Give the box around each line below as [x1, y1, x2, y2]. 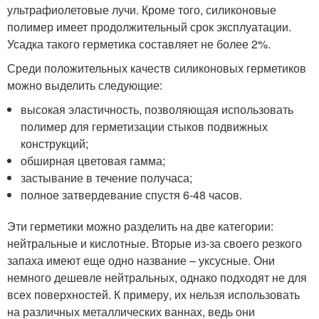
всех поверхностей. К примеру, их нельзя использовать [7, 286, 300, 303]
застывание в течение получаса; [21, 169, 193, 187]
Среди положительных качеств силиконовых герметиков [7, 60, 306, 77]
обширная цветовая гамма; [21, 152, 166, 169]
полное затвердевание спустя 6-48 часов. [21, 187, 243, 204]
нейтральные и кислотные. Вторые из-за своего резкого [7, 235, 302, 252]
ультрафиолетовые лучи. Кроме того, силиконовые [7, 1, 276, 19]
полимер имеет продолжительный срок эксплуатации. [7, 19, 291, 36]
